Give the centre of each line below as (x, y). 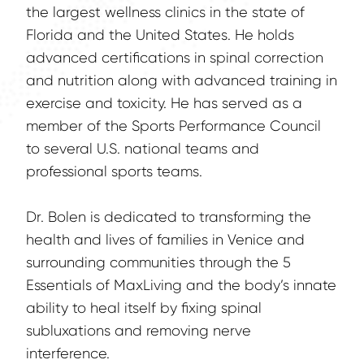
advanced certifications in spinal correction (175, 58)
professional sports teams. (114, 172)
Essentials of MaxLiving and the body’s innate (181, 286)
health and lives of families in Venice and (165, 240)
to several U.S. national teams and (143, 149)
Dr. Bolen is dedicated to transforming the (169, 217)
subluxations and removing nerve (139, 331)
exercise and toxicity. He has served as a (164, 104)
